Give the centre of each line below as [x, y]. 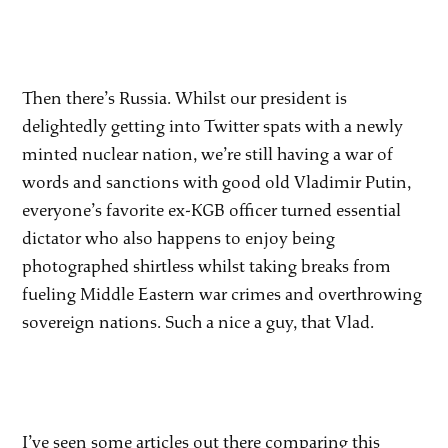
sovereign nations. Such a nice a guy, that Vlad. [198, 322]
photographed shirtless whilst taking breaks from [207, 266]
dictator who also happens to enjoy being [179, 238]
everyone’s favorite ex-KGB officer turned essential [212, 210]
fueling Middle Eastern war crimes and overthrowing [222, 294]
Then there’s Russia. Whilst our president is [185, 98]
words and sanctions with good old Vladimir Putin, [217, 182]
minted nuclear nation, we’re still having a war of [208, 154]
